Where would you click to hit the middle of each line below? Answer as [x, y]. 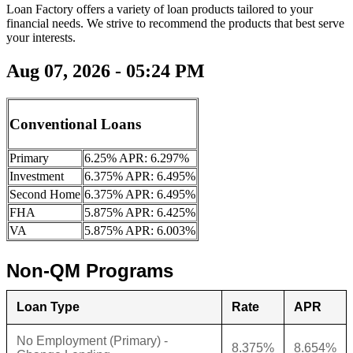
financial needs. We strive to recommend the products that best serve [175, 24]
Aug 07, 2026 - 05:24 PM [106, 71]
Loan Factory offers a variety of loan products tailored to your [160, 9]
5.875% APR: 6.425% [140, 213]
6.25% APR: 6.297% [137, 158]
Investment [37, 176]
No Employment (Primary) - [92, 341]
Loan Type [48, 307]
